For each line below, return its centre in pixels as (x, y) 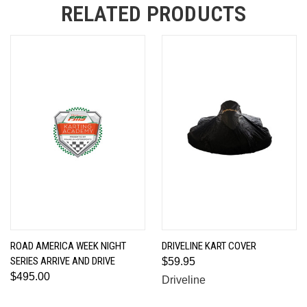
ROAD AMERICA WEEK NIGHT (68, 246)
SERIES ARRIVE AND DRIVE (63, 261)
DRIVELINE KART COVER (209, 246)
